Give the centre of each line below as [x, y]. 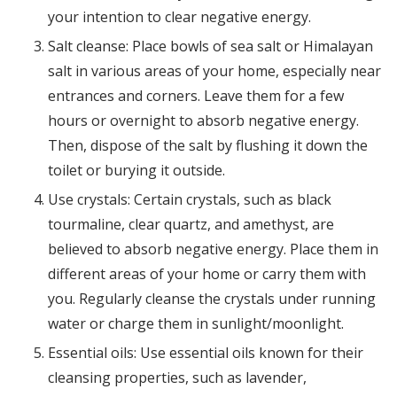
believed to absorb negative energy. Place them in [213, 249]
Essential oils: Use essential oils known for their [205, 353]
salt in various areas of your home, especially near [214, 71]
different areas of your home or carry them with [206, 274]
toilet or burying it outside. [136, 171]
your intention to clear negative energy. [179, 17]
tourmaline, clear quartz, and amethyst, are [191, 225]
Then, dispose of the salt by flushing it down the [207, 146]
